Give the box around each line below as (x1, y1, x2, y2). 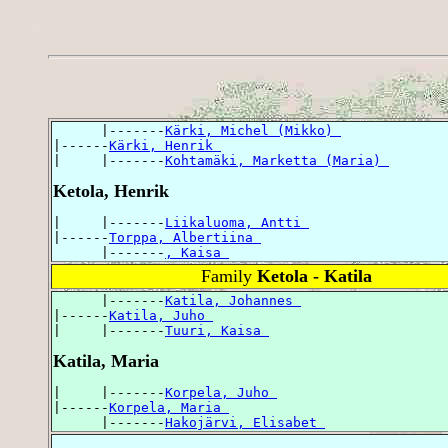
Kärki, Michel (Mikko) (165, 123, 341, 139)
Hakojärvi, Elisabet (165, 415, 325, 431)
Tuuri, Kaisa (165, 323, 269, 339)
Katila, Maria (53, 351, 159, 372)
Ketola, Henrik (53, 181, 169, 202)
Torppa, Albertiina (109, 230, 261, 246)
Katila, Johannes (165, 293, 301, 309)
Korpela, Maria (109, 400, 229, 416)
